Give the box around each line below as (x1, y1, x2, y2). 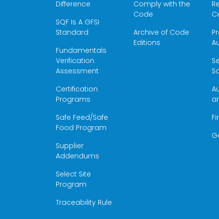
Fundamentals (56, 45, 107, 55)
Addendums (56, 151, 99, 161)
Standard (56, 27, 88, 37)
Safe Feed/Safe (56, 112, 108, 122)
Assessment (56, 66, 99, 76)
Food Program (56, 123, 109, 132)
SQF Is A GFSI (56, 17, 99, 27)
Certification (56, 84, 98, 94)
